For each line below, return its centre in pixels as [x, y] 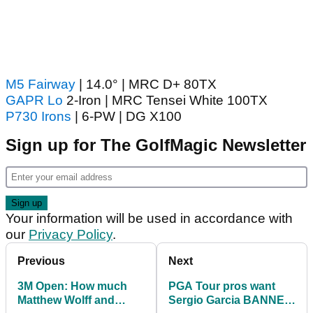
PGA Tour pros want [222, 286]
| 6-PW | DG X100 [128, 117]
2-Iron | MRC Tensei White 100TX [165, 101]
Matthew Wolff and [66, 300]
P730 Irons [40, 117]
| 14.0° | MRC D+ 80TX [146, 85]
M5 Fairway [41, 85]
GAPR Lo [34, 101]
